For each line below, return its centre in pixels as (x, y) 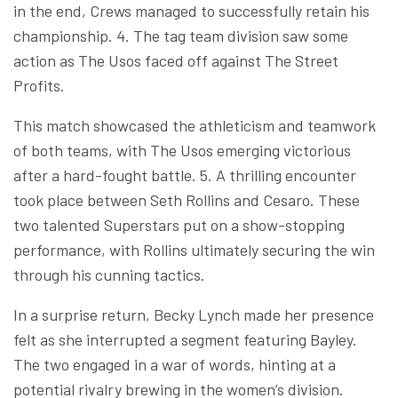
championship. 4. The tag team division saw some (181, 35)
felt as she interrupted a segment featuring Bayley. (185, 339)
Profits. (41, 85)
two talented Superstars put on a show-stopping (179, 224)
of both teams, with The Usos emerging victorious (182, 150)
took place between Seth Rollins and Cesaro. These (187, 199)
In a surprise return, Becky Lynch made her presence (194, 314)
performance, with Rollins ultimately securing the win (194, 249)
